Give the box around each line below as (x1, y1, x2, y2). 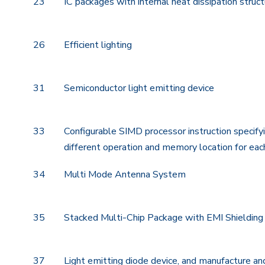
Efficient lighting (64, 38, 132, 52)
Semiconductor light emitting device (64, 82, 214, 95)
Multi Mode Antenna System (64, 168, 186, 182)
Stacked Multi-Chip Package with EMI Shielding (64, 211, 263, 225)
